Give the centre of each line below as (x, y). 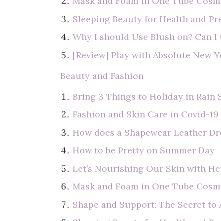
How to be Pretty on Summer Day (144, 150)
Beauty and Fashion (102, 75)
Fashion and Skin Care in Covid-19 (146, 114)
